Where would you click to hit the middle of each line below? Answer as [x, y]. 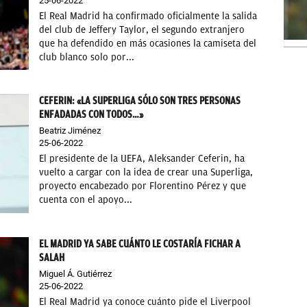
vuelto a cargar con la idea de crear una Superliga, [146, 173]
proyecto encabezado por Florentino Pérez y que [143, 186]
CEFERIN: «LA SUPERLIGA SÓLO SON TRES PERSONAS [140, 101]
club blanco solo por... [87, 57]
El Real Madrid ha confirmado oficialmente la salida [148, 16]
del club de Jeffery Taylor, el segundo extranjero [142, 29]
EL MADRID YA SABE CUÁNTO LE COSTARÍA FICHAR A [140, 244]
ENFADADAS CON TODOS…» [91, 115]
